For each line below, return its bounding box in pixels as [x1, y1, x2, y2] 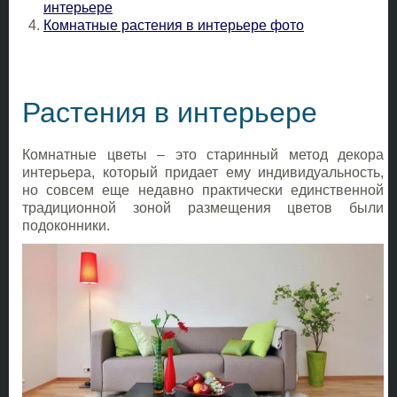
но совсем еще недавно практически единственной [22, 183, 384, 198]
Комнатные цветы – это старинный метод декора [22, 147, 384, 162]
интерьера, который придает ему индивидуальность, [22, 165, 384, 180]
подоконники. [22, 218, 110, 233]
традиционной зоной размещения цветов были [22, 200, 384, 215]
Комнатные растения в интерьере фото [43, 18, 304, 33]
